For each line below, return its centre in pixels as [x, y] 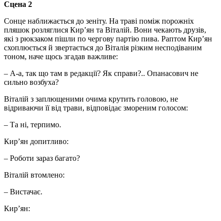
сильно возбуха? [31, 82]
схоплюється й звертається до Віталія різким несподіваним [103, 47]
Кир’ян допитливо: [36, 141]
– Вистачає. [23, 191]
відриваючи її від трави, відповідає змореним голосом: [96, 108]
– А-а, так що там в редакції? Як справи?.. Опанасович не [101, 73]
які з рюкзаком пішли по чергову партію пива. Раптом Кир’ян [108, 38]
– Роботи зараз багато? [42, 158]
